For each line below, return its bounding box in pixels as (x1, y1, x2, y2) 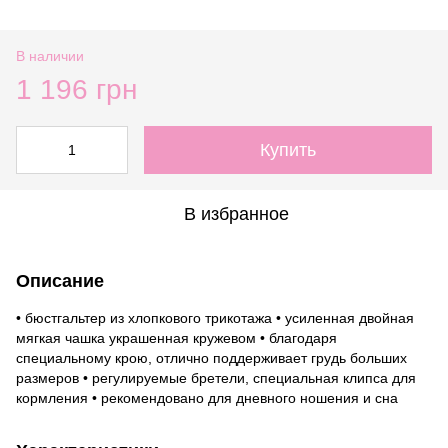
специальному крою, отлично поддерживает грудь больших (16, 349, 407, 366)
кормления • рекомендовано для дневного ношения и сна (16, 389, 398, 406)
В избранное (183, 203, 289, 224)
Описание (16, 270, 104, 291)
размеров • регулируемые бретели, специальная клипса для (16, 369, 416, 386)
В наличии (16, 47, 84, 64)
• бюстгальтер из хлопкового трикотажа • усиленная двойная (16, 309, 414, 326)
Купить (260, 139, 316, 160)
